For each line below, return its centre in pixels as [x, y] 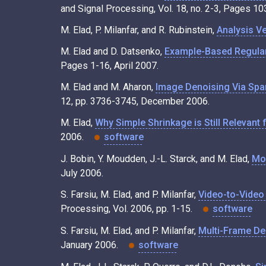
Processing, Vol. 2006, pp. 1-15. [128, 208]
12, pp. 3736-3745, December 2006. [135, 101]
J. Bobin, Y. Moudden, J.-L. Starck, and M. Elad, [156, 159]
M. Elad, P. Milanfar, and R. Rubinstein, [139, 30]
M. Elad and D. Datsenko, [113, 51]
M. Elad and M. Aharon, [108, 87]
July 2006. [82, 173]
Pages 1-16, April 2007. [110, 65]
